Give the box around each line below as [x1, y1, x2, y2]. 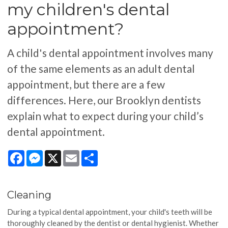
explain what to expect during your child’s [7, 109, 204, 123]
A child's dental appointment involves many [7, 46, 214, 60]
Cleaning [7, 188, 52, 201]
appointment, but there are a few [7, 78, 165, 91]
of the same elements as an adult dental [7, 62, 195, 75]
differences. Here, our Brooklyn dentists [7, 94, 202, 107]
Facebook [24, 150, 58, 159]
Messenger [43, 150, 81, 159]
